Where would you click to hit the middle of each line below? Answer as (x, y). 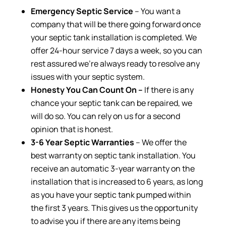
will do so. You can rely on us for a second (105, 116)
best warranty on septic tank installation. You (113, 156)
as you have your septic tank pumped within (111, 195)
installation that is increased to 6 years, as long (117, 182)
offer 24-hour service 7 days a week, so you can (116, 51)
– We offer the (161, 143)
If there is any (169, 90)
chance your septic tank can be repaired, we (111, 103)
